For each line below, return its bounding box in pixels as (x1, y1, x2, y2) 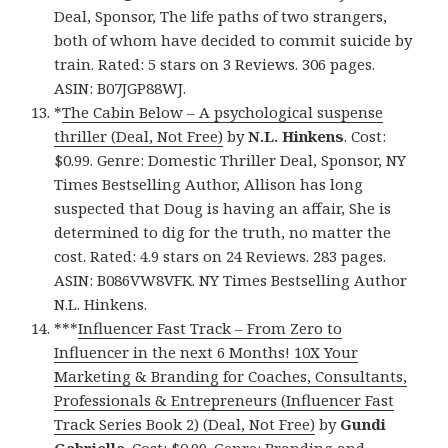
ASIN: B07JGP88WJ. (54, 78, 187, 99)
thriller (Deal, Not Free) (54, 126, 224, 147)
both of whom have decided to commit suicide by (54, 30, 413, 51)
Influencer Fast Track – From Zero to (78, 318, 343, 339)
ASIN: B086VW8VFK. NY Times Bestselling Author (54, 270, 408, 291)
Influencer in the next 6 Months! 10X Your (54, 342, 359, 363)
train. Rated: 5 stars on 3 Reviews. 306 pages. (54, 54, 376, 75)
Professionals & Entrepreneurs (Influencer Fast (54, 390, 395, 411)
